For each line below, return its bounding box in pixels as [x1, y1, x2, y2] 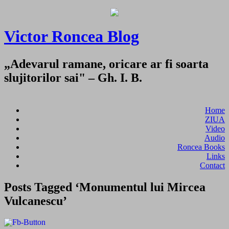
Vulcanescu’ [4, 194, 67, 208]
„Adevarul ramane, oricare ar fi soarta [4, 57, 209, 71]
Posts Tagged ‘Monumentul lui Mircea [4, 180, 205, 194]
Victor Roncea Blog [4, 27, 139, 46]
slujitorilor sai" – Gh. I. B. [4, 71, 142, 84]
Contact [200, 161, 225, 170]
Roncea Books [177, 142, 225, 151]
